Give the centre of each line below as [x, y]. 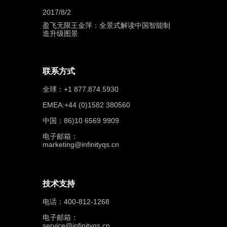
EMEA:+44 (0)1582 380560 [86, 105]
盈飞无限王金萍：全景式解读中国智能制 [106, 25]
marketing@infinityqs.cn [81, 144]
